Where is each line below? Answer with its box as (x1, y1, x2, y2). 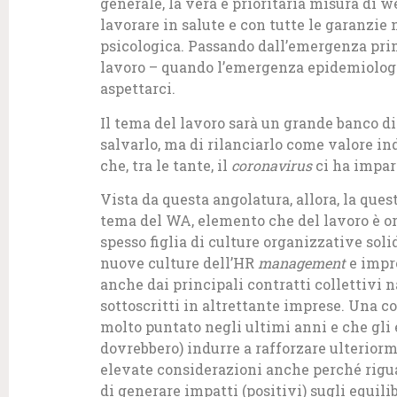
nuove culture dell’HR (100, 253, 258, 272)
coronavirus (231, 155, 312, 175)
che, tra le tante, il (100, 155, 231, 175)
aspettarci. (100, 79, 175, 98)
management (258, 253, 346, 272)
